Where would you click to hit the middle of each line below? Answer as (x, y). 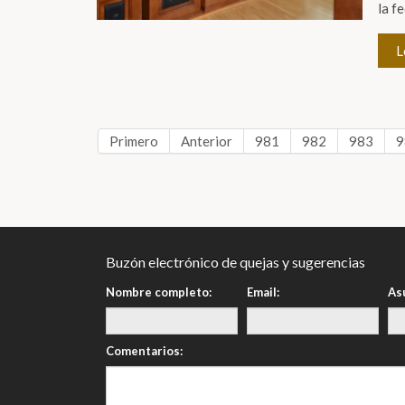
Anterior (206, 141)
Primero (133, 141)
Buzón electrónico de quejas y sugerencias (235, 262)
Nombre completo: (159, 292)
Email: (263, 292)
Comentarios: (144, 351)
